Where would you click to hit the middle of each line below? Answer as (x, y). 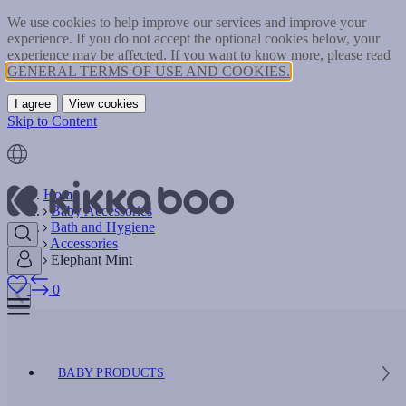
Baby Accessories (101, 211)
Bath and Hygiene (103, 227)
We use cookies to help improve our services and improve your (187, 22)
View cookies (104, 104)
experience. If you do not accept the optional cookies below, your (193, 39)
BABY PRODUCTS (111, 373)
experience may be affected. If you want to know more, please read (199, 55)
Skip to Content (52, 121)
